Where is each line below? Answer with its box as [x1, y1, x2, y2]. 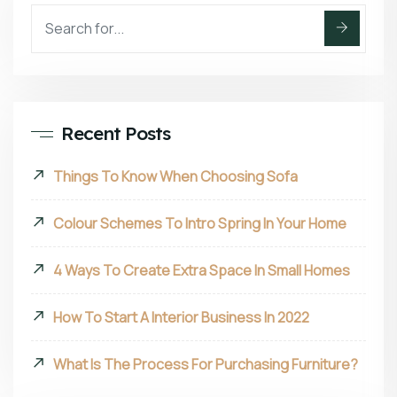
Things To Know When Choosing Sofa [53, 166, 298, 186]
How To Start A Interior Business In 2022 [53, 307, 309, 327]
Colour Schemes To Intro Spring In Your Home [53, 213, 346, 233]
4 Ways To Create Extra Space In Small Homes [53, 260, 350, 280]
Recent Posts [61, 121, 170, 144]
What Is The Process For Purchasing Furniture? [53, 354, 358, 374]
